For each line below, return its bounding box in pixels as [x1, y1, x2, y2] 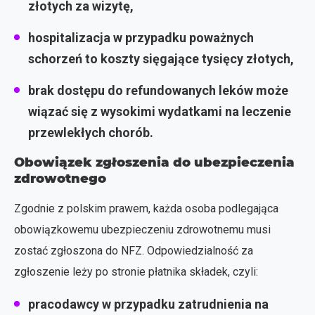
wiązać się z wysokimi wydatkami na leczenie [28, 103, 291, 119]
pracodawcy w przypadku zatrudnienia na [28, 296, 269, 311]
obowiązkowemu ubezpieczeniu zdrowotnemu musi [14, 222, 271, 236]
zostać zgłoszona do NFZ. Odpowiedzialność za [14, 243, 253, 257]
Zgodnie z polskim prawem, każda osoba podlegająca [14, 201, 278, 215]
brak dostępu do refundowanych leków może [28, 82, 288, 98]
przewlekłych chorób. [28, 124, 153, 140]
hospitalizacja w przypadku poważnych [28, 30, 254, 45]
